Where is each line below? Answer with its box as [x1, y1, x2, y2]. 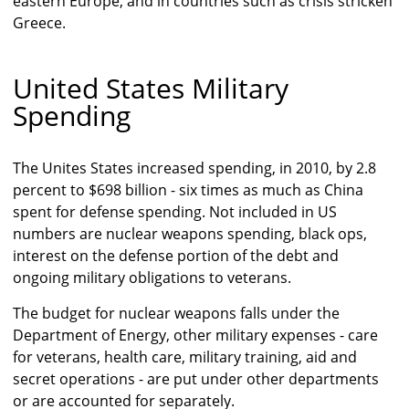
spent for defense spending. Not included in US [13, 202, 337, 223]
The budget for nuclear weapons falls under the [13, 303, 340, 324]
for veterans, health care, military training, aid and [13, 347, 357, 368]
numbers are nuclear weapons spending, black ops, [13, 224, 367, 245]
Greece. [13, 13, 66, 34]
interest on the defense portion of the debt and [13, 246, 339, 267]
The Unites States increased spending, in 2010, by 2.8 [13, 158, 376, 179]
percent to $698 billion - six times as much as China [13, 180, 363, 201]
